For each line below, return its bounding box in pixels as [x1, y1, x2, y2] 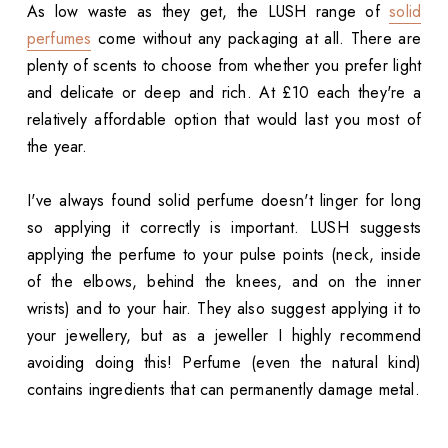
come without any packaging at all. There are [91, 27, 422, 51]
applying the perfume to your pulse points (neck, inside [26, 243, 422, 267]
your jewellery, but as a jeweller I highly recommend [26, 324, 422, 348]
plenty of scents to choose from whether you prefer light [26, 54, 422, 78]
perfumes [26, 27, 92, 51]
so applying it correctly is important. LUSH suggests [26, 216, 422, 240]
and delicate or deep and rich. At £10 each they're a [26, 81, 422, 105]
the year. [26, 135, 88, 159]
